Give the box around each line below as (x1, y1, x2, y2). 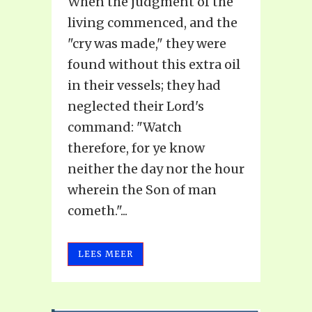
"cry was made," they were (68, 35, 226, 52)
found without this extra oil (68, 56, 240, 72)
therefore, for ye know (68, 139, 205, 156)
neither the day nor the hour (68, 160, 244, 177)
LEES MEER (78, 248, 133, 259)
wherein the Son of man (68, 181, 217, 198)
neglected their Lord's (68, 97, 204, 114)
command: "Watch (68, 118, 182, 135)
